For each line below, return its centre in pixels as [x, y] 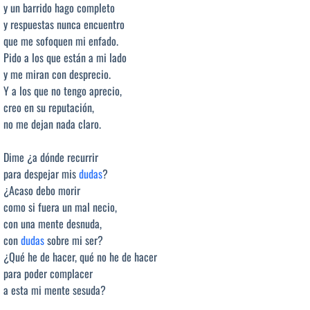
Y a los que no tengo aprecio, [63, 90]
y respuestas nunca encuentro [64, 24]
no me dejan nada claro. [52, 124]
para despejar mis [41, 173]
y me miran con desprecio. [57, 74]
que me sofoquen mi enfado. [61, 40]
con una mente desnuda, [53, 223]
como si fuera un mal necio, [60, 207]
